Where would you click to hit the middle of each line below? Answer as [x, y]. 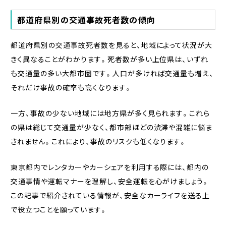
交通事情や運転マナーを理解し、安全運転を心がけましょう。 [110, 181]
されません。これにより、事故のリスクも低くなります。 [99, 142]
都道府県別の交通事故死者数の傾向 [86, 19]
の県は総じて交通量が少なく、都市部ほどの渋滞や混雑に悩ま [111, 127]
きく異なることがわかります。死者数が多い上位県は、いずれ [109, 59]
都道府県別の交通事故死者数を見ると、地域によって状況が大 [111, 45]
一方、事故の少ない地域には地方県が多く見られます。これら [110, 113]
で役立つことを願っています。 [59, 210]
